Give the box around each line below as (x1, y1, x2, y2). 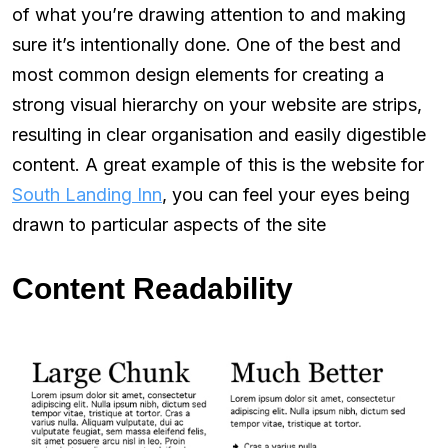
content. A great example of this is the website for (12, 153, 424, 175)
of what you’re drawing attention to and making (12, 3, 406, 25)
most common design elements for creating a (12, 63, 384, 85)
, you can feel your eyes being (162, 183, 410, 205)
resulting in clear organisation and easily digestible (12, 123, 426, 145)
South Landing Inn (12, 183, 162, 205)
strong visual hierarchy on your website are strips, (12, 93, 422, 115)
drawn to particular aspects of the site (12, 213, 326, 235)
